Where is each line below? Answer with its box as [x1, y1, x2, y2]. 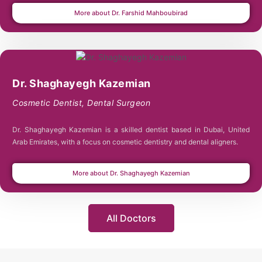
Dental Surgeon [87, 97, 150, 108]
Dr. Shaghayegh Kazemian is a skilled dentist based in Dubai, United [12, 125, 250, 135]
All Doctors [106, 212, 156, 224]
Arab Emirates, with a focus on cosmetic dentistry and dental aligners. [12, 137, 238, 147]
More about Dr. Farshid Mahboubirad [74, 8, 188, 17]
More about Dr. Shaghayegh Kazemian [72, 168, 190, 177]
